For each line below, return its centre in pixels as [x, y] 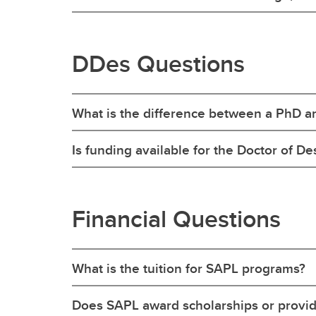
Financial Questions [176, 219]
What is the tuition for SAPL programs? [189, 268]
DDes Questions [158, 63]
